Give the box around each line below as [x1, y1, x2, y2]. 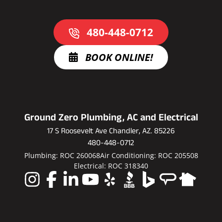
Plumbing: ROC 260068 [24, 150, 100, 160]
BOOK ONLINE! [82, 51, 153, 64]
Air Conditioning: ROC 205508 [100, 150, 198, 160]
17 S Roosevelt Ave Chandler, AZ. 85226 [47, 126, 175, 138]
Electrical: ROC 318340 [74, 161, 148, 170]
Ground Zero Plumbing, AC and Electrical [24, 111, 198, 126]
